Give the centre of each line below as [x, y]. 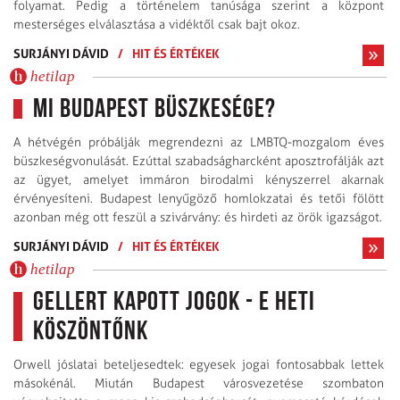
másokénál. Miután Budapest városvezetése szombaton [199, 383]
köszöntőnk [91, 332]
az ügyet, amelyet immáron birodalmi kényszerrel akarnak [199, 179]
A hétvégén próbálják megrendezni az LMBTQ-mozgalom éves [199, 142]
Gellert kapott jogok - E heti [174, 303]
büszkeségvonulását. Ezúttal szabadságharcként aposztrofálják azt [199, 161]
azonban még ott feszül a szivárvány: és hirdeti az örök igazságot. [198, 217]
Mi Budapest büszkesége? [154, 110]
